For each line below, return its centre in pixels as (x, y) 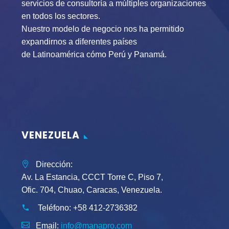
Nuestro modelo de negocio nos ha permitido (103, 29)
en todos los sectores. (61, 16)
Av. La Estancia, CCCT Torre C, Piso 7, (92, 177)
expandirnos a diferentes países (79, 41)
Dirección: (53, 165)
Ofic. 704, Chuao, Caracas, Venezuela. (92, 190)
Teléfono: (54, 208)
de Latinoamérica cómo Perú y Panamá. (94, 54)
